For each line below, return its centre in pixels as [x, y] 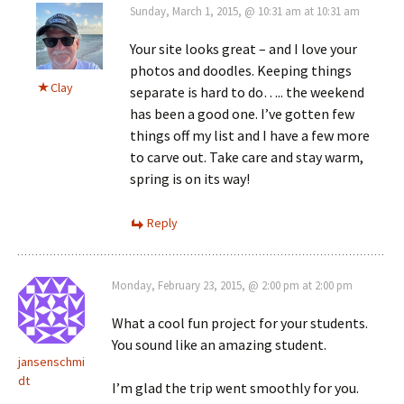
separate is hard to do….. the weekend [247, 92]
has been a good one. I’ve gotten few [242, 113]
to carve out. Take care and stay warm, [247, 156]
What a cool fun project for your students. [240, 322]
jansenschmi [51, 361]
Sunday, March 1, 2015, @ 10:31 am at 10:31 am [245, 11]
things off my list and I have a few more [250, 135]
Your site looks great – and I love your [243, 48]
